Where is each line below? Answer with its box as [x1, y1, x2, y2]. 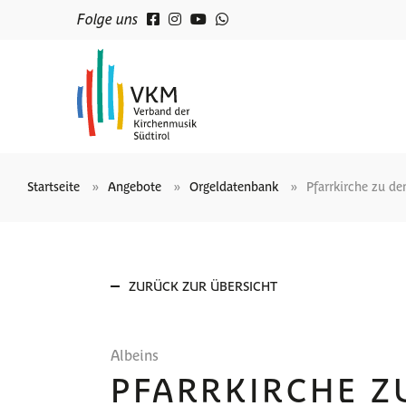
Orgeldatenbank [189, 178, 278, 194]
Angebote [108, 178, 161, 194]
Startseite [27, 178, 80, 194]
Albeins [111, 345, 159, 363]
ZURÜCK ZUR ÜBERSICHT [129, 276, 277, 294]
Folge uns [77, 9, 138, 27]
